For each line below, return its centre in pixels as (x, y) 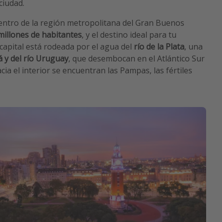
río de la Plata (159, 47)
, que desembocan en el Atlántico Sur (137, 59)
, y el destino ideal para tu (129, 35)
